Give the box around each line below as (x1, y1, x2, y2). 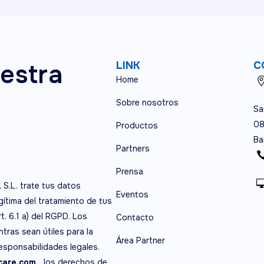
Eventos (115, 189, 148, 200)
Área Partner (115, 235, 165, 246)
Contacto (115, 212, 154, 223)
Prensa (115, 166, 143, 177)
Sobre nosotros (115, 97, 179, 108)
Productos (115, 120, 158, 131)
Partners (115, 143, 150, 154)
